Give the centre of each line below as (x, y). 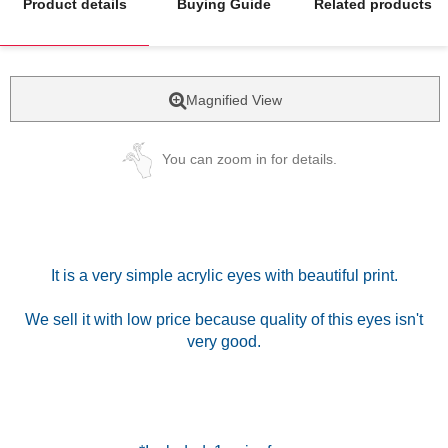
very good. (224, 341)
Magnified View (233, 99)
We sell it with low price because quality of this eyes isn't (224, 319)
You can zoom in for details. (249, 158)
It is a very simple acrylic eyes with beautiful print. (224, 275)
